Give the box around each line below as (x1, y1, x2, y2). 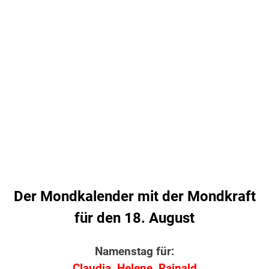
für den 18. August (74, 210, 195, 227)
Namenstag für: (95, 245, 174, 259)
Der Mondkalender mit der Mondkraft (13, 188, 256, 205)
